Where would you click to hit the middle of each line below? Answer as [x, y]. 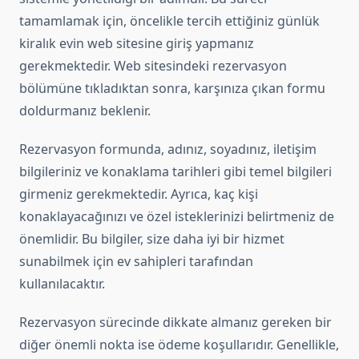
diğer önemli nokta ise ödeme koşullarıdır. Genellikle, [179, 345]
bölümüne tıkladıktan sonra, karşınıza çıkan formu [172, 89]
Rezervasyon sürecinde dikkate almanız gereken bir [175, 323]
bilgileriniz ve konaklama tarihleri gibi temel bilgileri [175, 172]
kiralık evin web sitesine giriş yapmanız [137, 44]
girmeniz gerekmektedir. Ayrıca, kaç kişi [139, 194]
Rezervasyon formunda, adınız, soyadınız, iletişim [168, 149]
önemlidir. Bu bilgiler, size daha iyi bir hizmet [152, 239]
